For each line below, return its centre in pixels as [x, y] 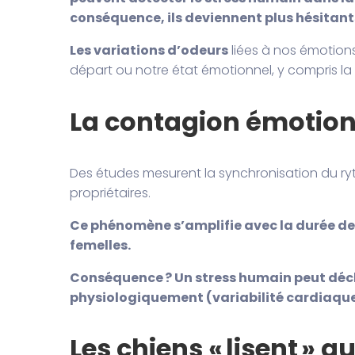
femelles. [100, 245]
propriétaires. [110, 193]
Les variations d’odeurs [149, 51]
